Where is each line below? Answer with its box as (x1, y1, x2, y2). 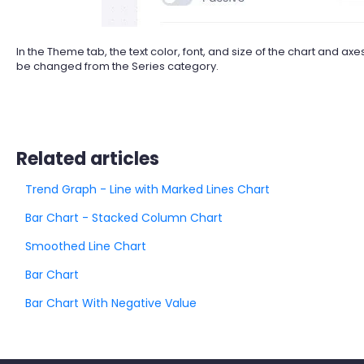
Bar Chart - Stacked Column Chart (24, 210, 223, 227)
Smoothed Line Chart (24, 238, 146, 255)
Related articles (15, 146, 159, 172)
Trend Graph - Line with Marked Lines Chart (24, 181, 270, 198)
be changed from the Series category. (15, 58, 219, 74)
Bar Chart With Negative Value (24, 295, 197, 312)
